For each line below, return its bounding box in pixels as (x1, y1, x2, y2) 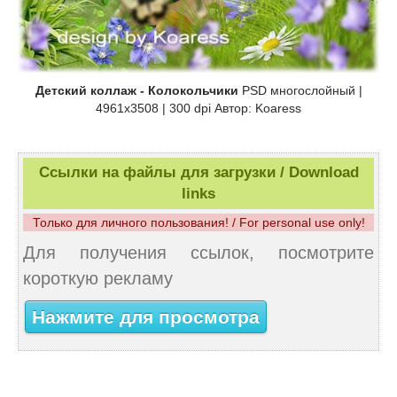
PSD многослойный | (237, 83, 362, 98)
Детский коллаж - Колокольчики (35, 83, 238, 98)
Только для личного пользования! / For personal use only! (32, 215, 365, 230)
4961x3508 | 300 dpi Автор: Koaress (96, 101, 301, 116)
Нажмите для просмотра (32, 306, 260, 328)
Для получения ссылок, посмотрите (23, 243, 374, 263)
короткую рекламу (23, 269, 173, 289)
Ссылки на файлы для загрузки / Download (38, 164, 359, 182)
